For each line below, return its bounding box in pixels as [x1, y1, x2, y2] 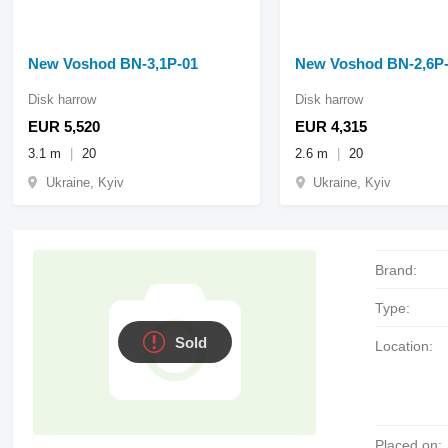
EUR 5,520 [27, 117, 100, 135]
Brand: [384, 261, 418, 278]
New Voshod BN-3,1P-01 [27, 54, 198, 72]
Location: [383, 337, 434, 354]
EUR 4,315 [295, 117, 368, 135]
